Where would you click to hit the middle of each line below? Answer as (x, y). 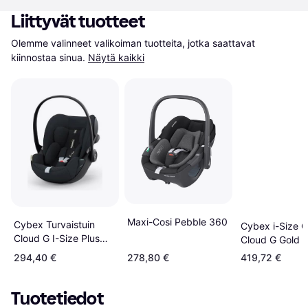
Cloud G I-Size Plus (57, 238)
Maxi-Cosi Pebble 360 (177, 222)
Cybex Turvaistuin (54, 224)
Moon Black (40, 252)
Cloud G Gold (270, 239)
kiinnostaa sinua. (48, 57)
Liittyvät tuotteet (78, 22)
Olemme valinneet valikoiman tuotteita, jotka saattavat (133, 43)
